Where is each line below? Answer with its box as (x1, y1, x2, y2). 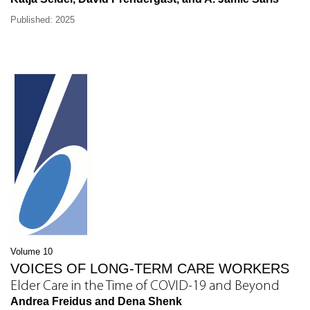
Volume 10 (10, 246, 53, 257)
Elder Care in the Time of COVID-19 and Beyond (10, 280, 280, 294)
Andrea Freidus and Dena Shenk (10, 295, 182, 308)
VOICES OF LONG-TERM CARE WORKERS (10, 261, 289, 277)
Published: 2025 (10, 14, 75, 25)
